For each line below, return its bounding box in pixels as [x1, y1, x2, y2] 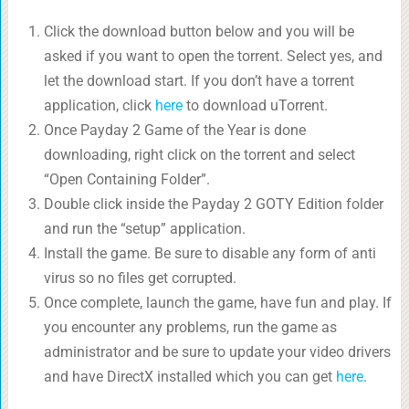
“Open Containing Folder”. [43, 171, 210, 189]
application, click [43, 97, 155, 115]
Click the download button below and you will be [43, 23, 354, 41]
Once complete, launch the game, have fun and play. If [43, 294, 392, 312]
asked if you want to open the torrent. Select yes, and [43, 47, 383, 66]
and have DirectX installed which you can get [43, 368, 336, 386]
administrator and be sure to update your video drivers [43, 343, 391, 362]
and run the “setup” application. [43, 220, 246, 238]
